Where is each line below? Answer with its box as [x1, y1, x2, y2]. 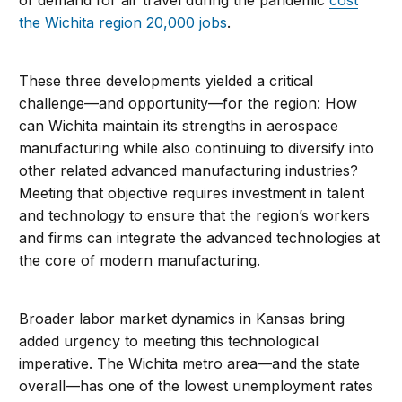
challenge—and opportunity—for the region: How [19, 94, 358, 113]
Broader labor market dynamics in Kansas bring [19, 310, 345, 328]
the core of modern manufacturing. [19, 251, 261, 270]
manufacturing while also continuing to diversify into [19, 139, 375, 158]
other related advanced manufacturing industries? [19, 162, 359, 180]
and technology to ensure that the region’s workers [19, 206, 371, 225]
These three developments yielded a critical [19, 72, 314, 91]
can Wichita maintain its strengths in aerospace [19, 117, 339, 135]
